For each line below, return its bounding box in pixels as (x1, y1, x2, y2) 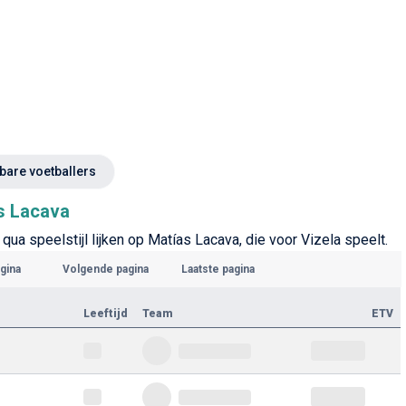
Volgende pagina (62, 263, 149, 275)
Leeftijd (83, 307, 128, 320)
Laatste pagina (180, 263, 255, 275)
